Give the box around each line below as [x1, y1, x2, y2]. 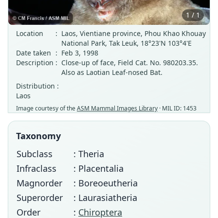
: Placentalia [73, 163, 124, 174]
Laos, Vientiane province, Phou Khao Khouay [61, 29, 206, 38]
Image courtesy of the [16, 104, 77, 112]
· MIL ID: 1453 [158, 104, 197, 112]
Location [16, 29, 43, 38]
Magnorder [17, 177, 62, 189]
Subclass [17, 148, 53, 160]
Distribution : [16, 81, 59, 91]
